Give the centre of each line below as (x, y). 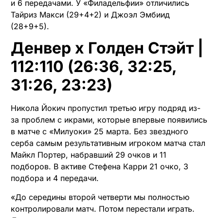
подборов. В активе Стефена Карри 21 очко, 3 (100, 167)
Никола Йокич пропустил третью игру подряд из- (106, 108)
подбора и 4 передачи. (55, 178)
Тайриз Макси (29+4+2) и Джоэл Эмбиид (90, 14)
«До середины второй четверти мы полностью (100, 197)
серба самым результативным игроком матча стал (108, 143)
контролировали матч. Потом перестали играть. (103, 209)
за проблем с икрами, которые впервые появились (109, 120)
